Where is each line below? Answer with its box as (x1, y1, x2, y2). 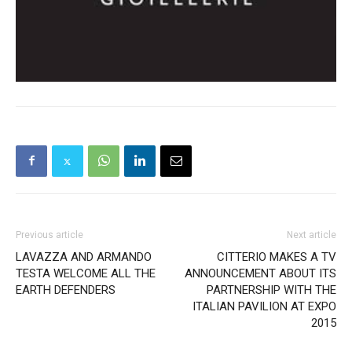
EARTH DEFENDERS (16, 282, 115, 297)
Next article (287, 229, 336, 240)
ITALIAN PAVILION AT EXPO (192, 299, 336, 313)
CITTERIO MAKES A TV (217, 249, 336, 264)
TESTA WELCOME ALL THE (16, 266, 156, 280)
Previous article (16, 229, 83, 240)
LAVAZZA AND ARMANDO (16, 249, 152, 264)
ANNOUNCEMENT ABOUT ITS (185, 266, 336, 280)
